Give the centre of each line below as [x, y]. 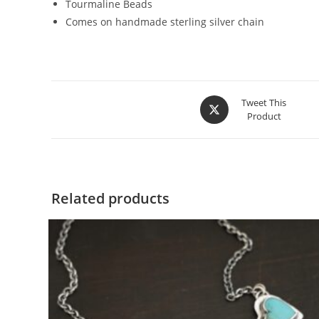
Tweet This [264, 103]
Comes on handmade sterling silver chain [165, 22]
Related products [110, 198]
